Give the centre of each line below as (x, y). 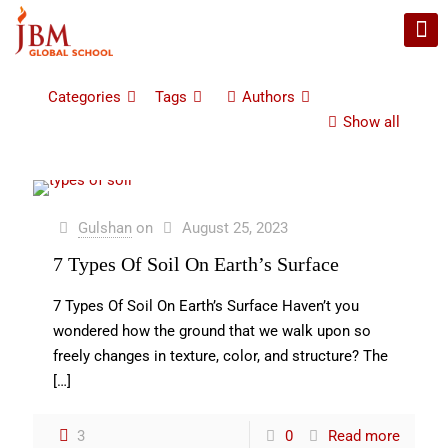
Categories (84, 97)
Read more (364, 436)
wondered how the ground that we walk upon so (212, 331)
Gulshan (105, 228)
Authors (268, 97)
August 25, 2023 (235, 228)
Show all (371, 122)
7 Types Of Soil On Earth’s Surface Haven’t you (206, 306)
